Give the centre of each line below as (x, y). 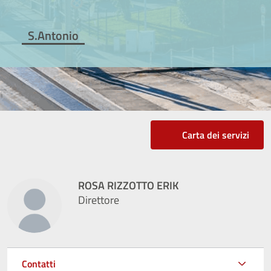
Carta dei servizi (216, 135)
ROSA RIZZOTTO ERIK (129, 185)
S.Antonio (54, 35)
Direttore (99, 200)
